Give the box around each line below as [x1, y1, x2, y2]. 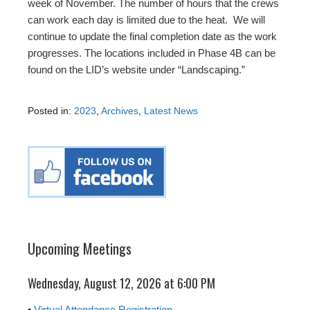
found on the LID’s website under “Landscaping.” [28, 64, 245, 76]
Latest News [144, 105, 198, 117]
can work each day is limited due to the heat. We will [28, 14, 265, 26]
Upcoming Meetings [28, 238, 131, 259]
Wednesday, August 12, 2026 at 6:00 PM [28, 274, 215, 293]
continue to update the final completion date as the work [28, 30, 277, 43]
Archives [101, 105, 138, 117]
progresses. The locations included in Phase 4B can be [28, 47, 275, 60]
